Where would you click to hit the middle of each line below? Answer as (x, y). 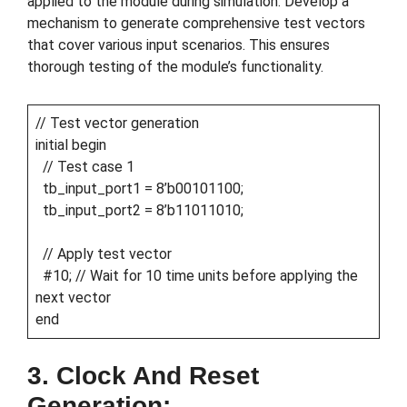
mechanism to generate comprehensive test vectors (196, 24)
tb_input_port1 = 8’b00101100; (139, 189)
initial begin (71, 145)
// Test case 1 (85, 167)
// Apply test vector (104, 254)
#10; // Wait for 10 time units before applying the (197, 276)
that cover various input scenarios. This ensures (179, 45)
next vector (73, 298)
